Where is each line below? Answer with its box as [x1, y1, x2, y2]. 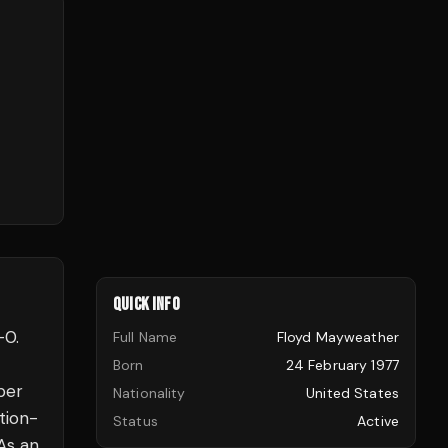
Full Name [113, 328, 178, 346]
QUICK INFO [113, 294, 180, 315]
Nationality [113, 384, 186, 402]
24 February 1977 [285, 356, 399, 374]
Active [357, 412, 399, 430]
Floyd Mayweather [276, 328, 399, 346]
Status [113, 412, 158, 430]
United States [306, 384, 399, 402]
